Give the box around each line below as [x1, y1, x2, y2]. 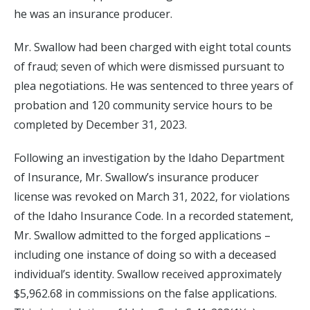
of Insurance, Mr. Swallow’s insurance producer [14, 170, 259, 185]
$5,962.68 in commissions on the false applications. [14, 286, 277, 301]
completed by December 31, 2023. [14, 117, 187, 132]
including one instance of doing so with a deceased [14, 247, 276, 262]
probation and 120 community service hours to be [14, 98, 273, 113]
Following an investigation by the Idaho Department [14, 150, 284, 165]
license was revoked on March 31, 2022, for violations [14, 189, 290, 204]
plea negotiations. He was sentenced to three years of [14, 78, 293, 93]
